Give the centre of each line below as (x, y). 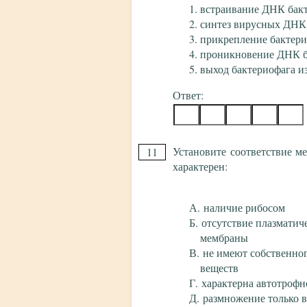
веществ (219, 268)
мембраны (224, 238)
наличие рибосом (244, 208)
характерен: (200, 167)
